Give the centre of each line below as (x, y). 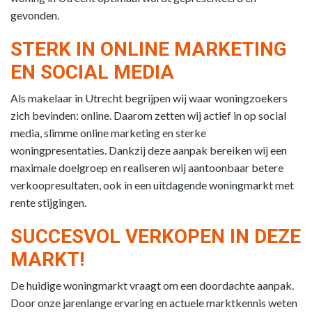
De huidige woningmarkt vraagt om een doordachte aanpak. (152, 285)
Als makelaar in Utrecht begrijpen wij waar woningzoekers (149, 97)
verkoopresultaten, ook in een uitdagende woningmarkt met (152, 185)
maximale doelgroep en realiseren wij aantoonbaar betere (147, 167)
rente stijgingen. (48, 202)
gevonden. (35, 15)
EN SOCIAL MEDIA (92, 72)
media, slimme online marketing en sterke (108, 132)
